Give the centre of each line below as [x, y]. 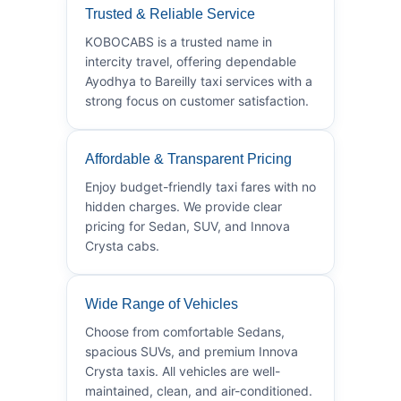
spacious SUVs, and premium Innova [192, 351]
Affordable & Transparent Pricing [188, 158]
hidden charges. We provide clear [183, 206]
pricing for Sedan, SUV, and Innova [188, 226]
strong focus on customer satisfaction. [197, 100]
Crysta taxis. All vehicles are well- [183, 371]
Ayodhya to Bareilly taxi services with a [199, 81]
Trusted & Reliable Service [170, 13]
